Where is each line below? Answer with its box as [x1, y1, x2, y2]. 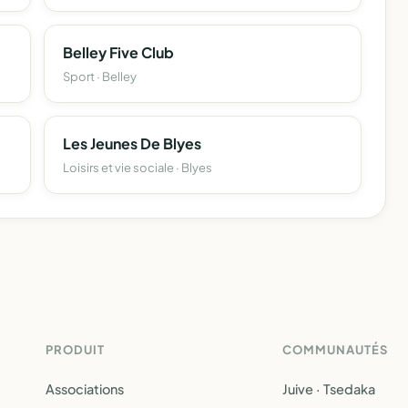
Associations [46, 381, 124, 397]
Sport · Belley [63, 69, 137, 84]
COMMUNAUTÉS [282, 342, 389, 357]
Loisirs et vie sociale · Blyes [63, 160, 212, 175]
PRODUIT [46, 342, 106, 357]
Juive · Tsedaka [282, 381, 375, 397]
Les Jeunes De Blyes [63, 134, 201, 153]
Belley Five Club [63, 43, 174, 62]
